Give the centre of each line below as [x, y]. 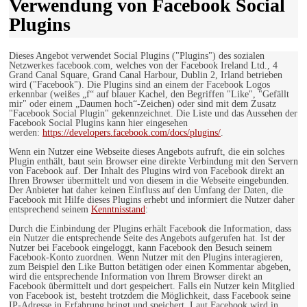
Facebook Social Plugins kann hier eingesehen [98, 123]
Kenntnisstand [118, 210]
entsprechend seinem [50, 210]
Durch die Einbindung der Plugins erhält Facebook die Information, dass [150, 229]
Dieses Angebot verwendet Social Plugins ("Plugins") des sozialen [137, 56]
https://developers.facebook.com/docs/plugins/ [132, 133]
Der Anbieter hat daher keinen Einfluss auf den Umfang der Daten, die [146, 191]
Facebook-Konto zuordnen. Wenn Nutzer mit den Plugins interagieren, [146, 258]
